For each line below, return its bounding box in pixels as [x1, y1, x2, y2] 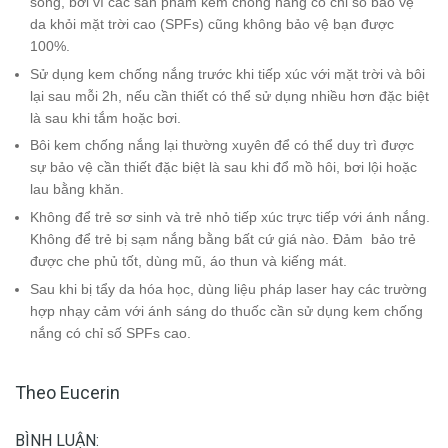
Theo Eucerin [15, 381, 120, 403]
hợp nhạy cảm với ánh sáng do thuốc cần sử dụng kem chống [30, 302, 423, 319]
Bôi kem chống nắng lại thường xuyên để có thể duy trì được [30, 137, 414, 154]
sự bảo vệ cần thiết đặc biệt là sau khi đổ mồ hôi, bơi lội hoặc [30, 159, 417, 176]
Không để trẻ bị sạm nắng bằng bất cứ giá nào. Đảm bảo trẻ [30, 230, 416, 247]
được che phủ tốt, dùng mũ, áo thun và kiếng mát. [30, 252, 347, 269]
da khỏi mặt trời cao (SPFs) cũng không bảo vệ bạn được [30, 16, 394, 33]
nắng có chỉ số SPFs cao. [30, 324, 191, 341]
